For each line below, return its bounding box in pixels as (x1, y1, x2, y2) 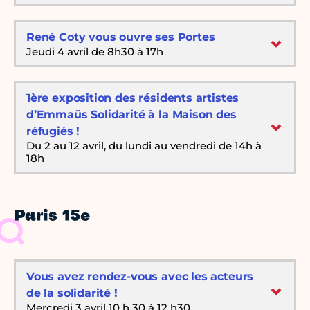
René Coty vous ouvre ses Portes (26, 30, 215, 44)
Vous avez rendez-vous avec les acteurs (26, 270, 254, 284)
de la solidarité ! (26, 286, 118, 300)
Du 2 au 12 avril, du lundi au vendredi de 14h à (26, 139, 262, 153)
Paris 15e (14, 209, 90, 225)
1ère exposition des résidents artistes (26, 91, 239, 105)
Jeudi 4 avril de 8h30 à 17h (26, 45, 163, 59)
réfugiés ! (26, 125, 80, 138)
